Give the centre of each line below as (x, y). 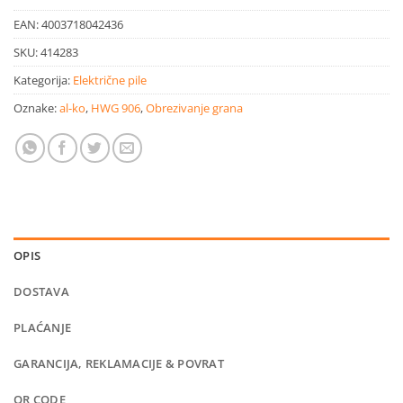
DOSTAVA (41, 291)
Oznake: (36, 107)
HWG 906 (116, 107)
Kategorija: (43, 80)
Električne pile (110, 80)
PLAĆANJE (43, 327)
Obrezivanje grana (194, 107)
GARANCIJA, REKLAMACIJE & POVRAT (119, 363)
